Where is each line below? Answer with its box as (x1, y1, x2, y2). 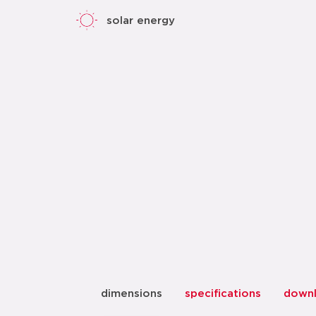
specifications (185, 288, 261, 299)
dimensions (101, 288, 162, 299)
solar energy (107, 15, 175, 26)
